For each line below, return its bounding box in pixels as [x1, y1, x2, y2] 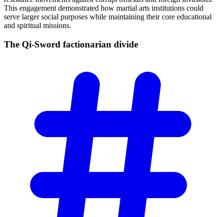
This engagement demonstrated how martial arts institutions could [4, 4, 203, 13]
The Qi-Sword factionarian [4, 39, 114, 49]
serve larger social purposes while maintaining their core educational [4, 13, 212, 21]
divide [114, 39, 138, 49]
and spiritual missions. [4, 21, 71, 30]
